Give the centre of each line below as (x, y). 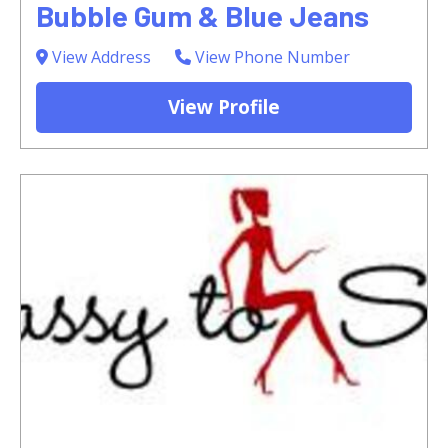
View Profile (224, 106)
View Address (99, 56)
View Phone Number (270, 56)
